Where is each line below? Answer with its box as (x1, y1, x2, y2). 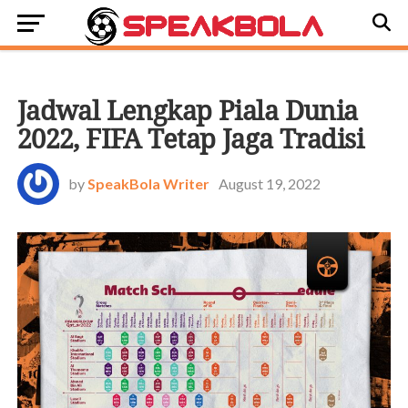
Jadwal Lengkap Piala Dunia (16, 96, 358, 127)
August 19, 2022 (218, 175, 321, 192)
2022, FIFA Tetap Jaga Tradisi (16, 124, 363, 155)
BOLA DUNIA (35, 70, 118, 85)
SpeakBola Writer (87, 175, 209, 192)
